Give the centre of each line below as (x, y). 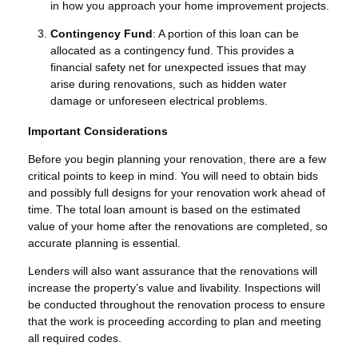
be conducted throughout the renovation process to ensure (177, 304)
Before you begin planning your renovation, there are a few (177, 159)
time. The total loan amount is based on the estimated (164, 209)
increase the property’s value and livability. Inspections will (174, 287)
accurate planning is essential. (104, 243)
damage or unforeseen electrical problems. (159, 100)
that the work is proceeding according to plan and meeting (175, 321)
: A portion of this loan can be (226, 33)
